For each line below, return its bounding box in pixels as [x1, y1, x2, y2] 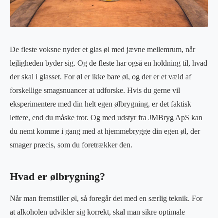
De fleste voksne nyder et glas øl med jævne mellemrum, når [10, 45, 195, 54]
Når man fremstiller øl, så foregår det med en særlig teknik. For [10, 194, 202, 202]
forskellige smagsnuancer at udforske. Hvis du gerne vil [10, 86, 180, 94]
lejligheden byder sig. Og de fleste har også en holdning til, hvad [10, 58, 207, 67]
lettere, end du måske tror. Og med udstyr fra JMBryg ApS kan [10, 113, 202, 122]
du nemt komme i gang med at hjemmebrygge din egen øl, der [10, 127, 200, 135]
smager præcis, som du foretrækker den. [10, 140, 132, 149]
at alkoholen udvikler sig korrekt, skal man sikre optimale [10, 207, 185, 216]
